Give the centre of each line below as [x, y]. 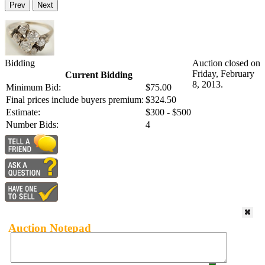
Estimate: [23, 112]
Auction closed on [226, 63]
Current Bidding [98, 75]
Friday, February [223, 74]
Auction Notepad [50, 228]
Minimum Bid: [33, 88]
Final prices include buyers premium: [75, 100]
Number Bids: [32, 125]
